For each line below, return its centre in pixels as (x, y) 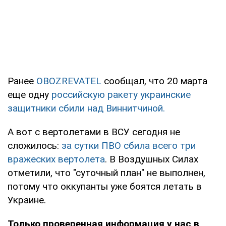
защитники (32, 108)
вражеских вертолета (56, 159)
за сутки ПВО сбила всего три (129, 145)
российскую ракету (95, 94)
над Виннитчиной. (126, 108)
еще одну (30, 94)
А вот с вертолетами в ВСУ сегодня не (94, 132)
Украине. (27, 200)
